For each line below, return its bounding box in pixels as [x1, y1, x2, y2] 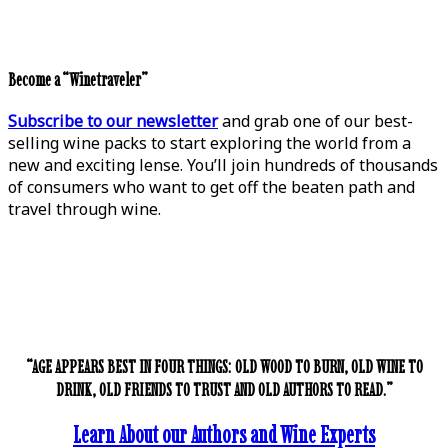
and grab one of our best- [218, 109, 413, 132]
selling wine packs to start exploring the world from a [8, 131, 411, 154]
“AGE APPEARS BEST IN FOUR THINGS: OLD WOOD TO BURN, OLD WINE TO [25, 354, 423, 378]
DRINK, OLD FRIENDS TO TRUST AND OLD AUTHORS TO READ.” [55, 377, 393, 401]
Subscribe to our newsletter [8, 109, 218, 132]
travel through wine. [8, 197, 161, 220]
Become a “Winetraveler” [8, 68, 148, 92]
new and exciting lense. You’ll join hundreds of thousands [8, 153, 438, 176]
